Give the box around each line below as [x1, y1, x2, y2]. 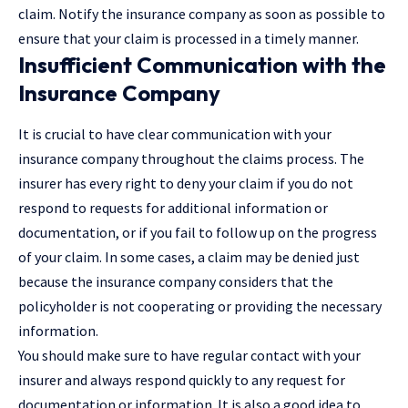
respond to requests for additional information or [18, 199, 328, 218]
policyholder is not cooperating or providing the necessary [18, 297, 382, 316]
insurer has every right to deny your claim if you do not [18, 174, 353, 193]
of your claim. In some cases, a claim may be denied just [18, 248, 360, 267]
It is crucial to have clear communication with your [18, 125, 331, 144]
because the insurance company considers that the [18, 272, 333, 291]
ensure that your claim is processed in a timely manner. [18, 28, 359, 47]
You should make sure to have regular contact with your [18, 346, 361, 365]
